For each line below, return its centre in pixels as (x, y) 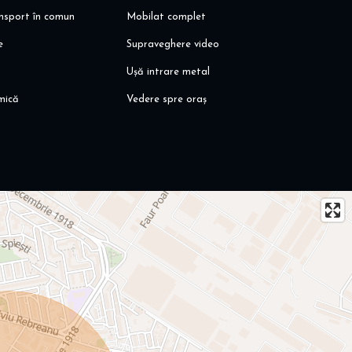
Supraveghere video (173, 45)
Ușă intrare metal (169, 72)
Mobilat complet (167, 17)
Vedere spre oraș (167, 100)
